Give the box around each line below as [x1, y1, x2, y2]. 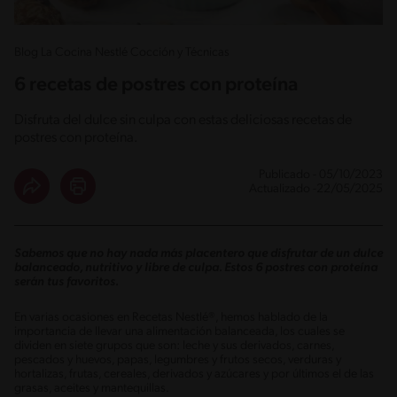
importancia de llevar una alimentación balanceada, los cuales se [14, 324, 345, 339]
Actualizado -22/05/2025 [249, 182, 383, 196]
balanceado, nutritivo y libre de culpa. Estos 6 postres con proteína [14, 261, 378, 275]
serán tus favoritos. [14, 275, 119, 289]
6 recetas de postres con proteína [14, 74, 298, 96]
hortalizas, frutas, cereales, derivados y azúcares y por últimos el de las [14, 367, 374, 381]
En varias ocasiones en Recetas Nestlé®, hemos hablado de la [14, 310, 328, 324]
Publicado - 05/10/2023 [259, 167, 383, 182]
